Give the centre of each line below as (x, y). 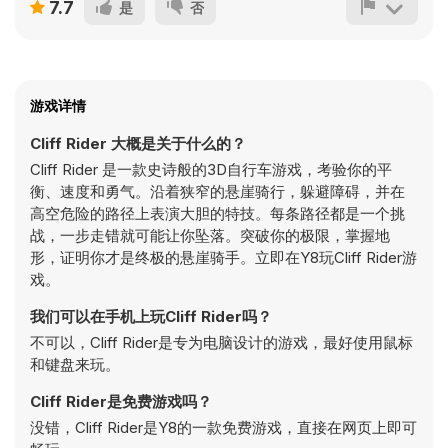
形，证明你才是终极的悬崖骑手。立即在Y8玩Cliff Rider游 (223, 257)
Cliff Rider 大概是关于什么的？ (138, 143)
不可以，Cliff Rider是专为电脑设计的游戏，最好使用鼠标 (221, 342)
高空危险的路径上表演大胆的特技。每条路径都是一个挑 (217, 213)
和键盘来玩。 (75, 364)
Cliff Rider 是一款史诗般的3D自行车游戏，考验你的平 (211, 169)
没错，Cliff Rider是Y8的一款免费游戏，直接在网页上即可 (223, 427)
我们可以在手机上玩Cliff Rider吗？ (151, 316)
